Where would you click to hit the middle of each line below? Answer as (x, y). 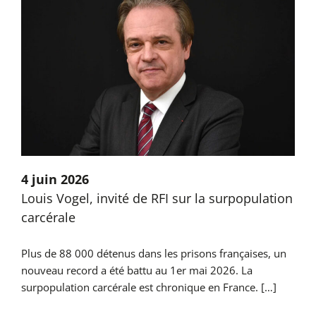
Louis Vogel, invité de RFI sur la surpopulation (157, 199)
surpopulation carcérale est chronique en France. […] (148, 287)
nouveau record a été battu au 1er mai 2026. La (136, 271)
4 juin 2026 (55, 180)
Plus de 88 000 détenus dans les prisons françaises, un (153, 254)
